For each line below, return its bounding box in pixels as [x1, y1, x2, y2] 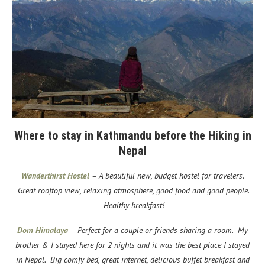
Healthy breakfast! [101, 200, 164, 211]
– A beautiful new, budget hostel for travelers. [89, 170, 244, 182]
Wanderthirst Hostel [21, 170, 89, 182]
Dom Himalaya [17, 225, 68, 236]
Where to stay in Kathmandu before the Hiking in [14, 128, 251, 143]
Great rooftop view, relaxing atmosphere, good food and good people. [15, 185, 250, 196]
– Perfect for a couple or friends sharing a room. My [68, 225, 248, 236]
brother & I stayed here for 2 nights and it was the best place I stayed [15, 240, 250, 251]
